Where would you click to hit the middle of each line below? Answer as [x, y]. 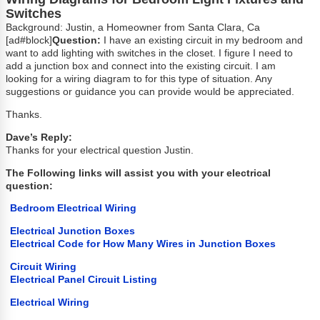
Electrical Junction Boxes [73, 231]
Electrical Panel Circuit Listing [84, 279]
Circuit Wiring [44, 266]
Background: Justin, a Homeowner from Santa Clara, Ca [133, 28]
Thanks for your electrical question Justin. [100, 150]
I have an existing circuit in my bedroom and [202, 41]
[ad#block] [29, 41]
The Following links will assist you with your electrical [139, 173]
